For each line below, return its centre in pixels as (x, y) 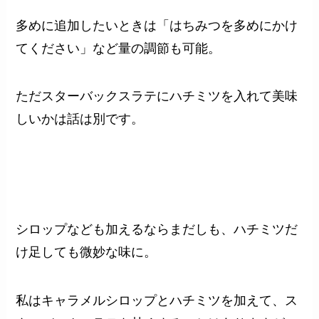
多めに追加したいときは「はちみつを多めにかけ (157, 25)
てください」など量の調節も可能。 (119, 48)
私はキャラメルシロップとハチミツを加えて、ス (157, 300)
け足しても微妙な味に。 (87, 252)
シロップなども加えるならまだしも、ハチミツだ (157, 230)
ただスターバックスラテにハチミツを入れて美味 (157, 96)
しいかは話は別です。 (80, 119)
